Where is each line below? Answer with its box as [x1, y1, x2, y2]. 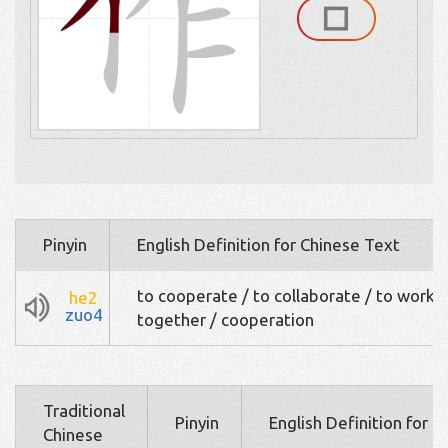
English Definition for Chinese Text [137, 234, 400, 254]
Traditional [43, 400, 125, 420]
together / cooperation [137, 309, 314, 329]
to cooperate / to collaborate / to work [137, 285, 435, 305]
